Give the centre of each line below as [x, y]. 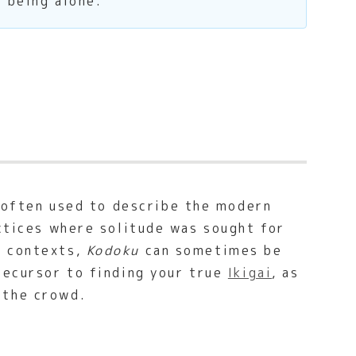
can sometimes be [211, 251]
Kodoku [113, 251]
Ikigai [250, 273]
